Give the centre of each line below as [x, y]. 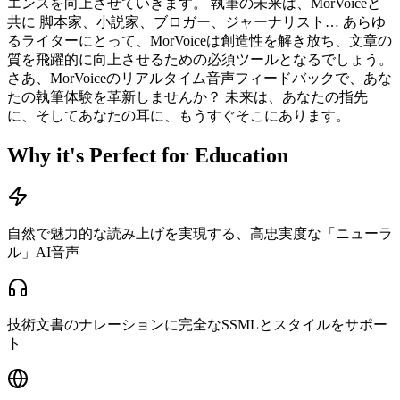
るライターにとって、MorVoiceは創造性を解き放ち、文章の [200, 40]
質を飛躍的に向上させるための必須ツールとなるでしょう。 [200, 59]
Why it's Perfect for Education [148, 155]
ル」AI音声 [43, 252]
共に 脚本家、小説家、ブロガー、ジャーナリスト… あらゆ [196, 21]
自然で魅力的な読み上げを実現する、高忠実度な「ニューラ [200, 233]
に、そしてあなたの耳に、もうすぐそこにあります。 [179, 115]
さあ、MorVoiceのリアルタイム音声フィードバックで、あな [200, 78]
